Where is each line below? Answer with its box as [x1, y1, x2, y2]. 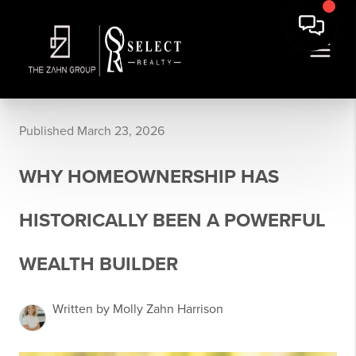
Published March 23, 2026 [19, 123, 164, 139]
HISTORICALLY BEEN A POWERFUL [19, 209, 326, 232]
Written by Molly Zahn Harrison [52, 301, 223, 317]
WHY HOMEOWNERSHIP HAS [19, 165, 279, 188]
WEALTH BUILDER [19, 253, 178, 276]
